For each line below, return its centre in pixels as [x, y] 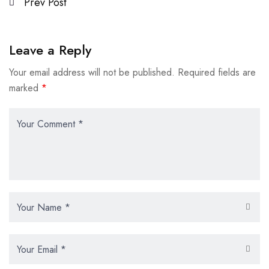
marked [25, 88]
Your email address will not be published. [92, 72]
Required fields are [217, 72]
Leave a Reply [50, 50]
